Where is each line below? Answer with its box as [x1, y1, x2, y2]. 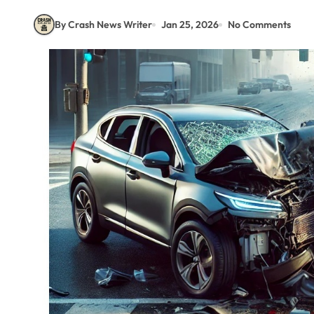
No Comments [228, 18, 291, 31]
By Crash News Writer [55, 18, 152, 31]
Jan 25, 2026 [161, 18, 219, 31]
